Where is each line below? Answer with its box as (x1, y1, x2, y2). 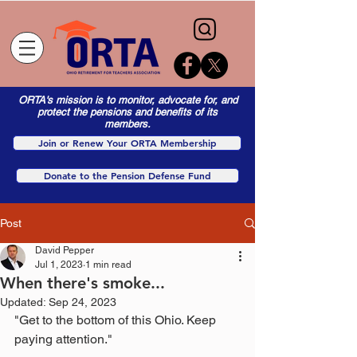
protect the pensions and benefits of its (37, 106, 218, 118)
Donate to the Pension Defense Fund (44, 169, 211, 182)
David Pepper (35, 245, 94, 256)
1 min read (85, 259, 131, 270)
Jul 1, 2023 (35, 259, 83, 270)
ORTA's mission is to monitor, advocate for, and (18, 94, 237, 106)
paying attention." (14, 331, 112, 347)
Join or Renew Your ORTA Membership (37, 136, 217, 149)
